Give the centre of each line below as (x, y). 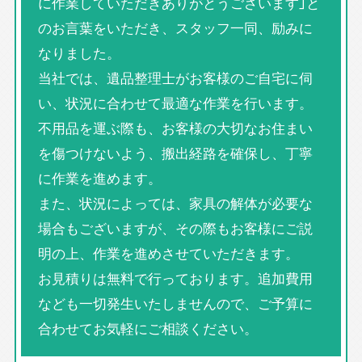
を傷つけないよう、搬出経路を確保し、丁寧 (175, 153)
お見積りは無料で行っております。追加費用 (175, 278)
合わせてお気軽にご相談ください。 (147, 328)
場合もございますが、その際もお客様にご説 (175, 228)
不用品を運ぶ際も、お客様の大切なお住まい (175, 128)
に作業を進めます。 (99, 178)
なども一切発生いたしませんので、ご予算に (175, 303)
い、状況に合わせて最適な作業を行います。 (175, 103)
